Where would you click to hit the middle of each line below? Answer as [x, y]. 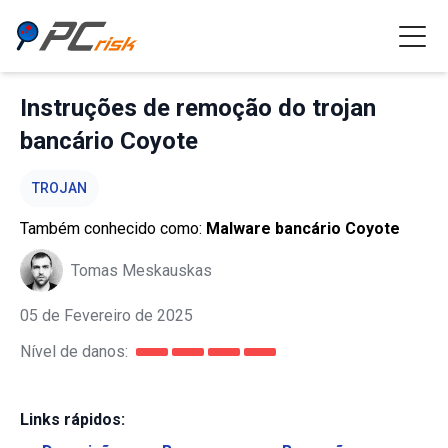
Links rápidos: [72, 419]
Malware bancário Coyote [303, 228]
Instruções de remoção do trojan [198, 108]
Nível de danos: [74, 351]
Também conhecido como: [113, 228]
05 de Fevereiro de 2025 [106, 315]
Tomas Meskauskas [141, 270]
